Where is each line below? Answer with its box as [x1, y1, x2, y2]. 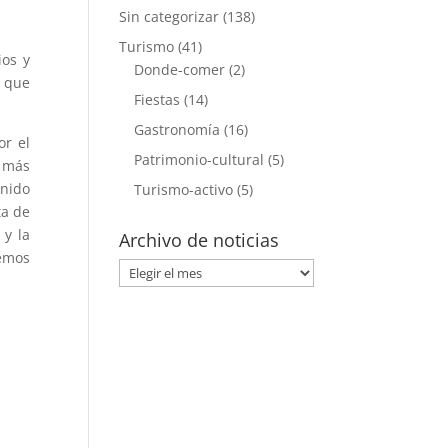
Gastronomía [134, 120, 221, 139]
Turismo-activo [134, 180, 234, 199]
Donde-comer [134, 60, 226, 79]
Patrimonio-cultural [134, 150, 265, 169]
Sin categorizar [119, 7, 220, 26]
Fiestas [134, 90, 181, 109]
